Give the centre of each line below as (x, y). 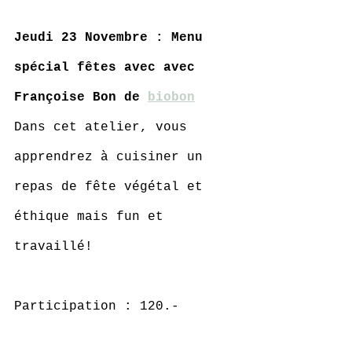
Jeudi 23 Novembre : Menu (112, 38)
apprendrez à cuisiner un (112, 157)
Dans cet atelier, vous (104, 127)
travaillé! (53, 247)
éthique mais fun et (93, 217)
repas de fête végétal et (112, 187)
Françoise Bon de (81, 97)
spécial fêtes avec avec (108, 68)
